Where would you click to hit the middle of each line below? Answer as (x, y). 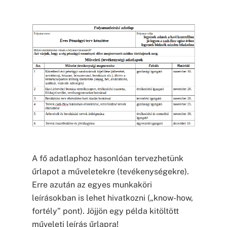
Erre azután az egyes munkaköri (92, 184)
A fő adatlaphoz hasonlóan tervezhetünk (107, 158)
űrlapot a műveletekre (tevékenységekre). (110, 171)
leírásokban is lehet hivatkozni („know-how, (112, 198)
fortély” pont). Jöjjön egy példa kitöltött (105, 211)
